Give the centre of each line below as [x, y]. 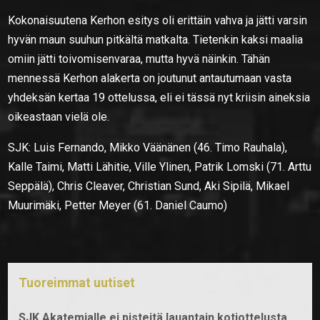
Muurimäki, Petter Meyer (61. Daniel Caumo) [118, 205]
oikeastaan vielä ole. [59, 116]
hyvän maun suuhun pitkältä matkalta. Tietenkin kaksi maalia [156, 39]
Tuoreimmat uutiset [77, 282]
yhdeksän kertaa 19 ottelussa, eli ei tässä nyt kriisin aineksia [159, 97]
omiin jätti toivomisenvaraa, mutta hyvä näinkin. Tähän [139, 59]
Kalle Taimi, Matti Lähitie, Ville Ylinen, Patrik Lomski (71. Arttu [160, 166]
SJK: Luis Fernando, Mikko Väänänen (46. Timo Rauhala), [148, 147]
